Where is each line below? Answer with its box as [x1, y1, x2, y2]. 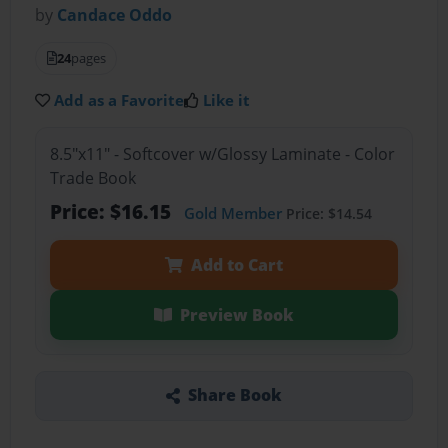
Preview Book [179, 303, 294, 326]
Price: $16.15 [49, 197, 176, 225]
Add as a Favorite [54, 90, 185, 111]
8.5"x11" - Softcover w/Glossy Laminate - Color [49, 142, 395, 165]
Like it [203, 90, 251, 111]
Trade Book [49, 166, 136, 189]
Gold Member [183, 202, 282, 223]
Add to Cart [190, 253, 283, 276]
